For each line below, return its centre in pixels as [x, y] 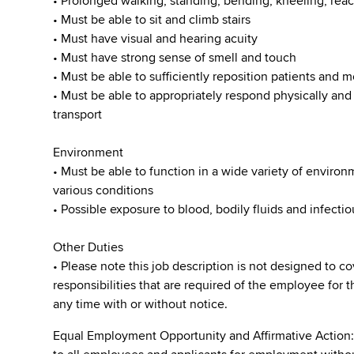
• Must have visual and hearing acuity [156, 39]
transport [78, 115]
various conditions [104, 190]
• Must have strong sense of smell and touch [175, 58]
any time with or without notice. [141, 304]
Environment [88, 153]
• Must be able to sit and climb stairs [152, 20]
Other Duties [88, 247]
